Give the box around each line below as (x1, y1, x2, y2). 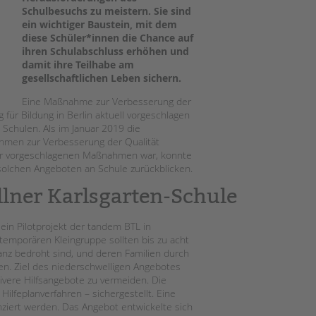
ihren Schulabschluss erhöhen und (22, 44, 189, 59)
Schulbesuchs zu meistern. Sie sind (22, 4, 191, 18)
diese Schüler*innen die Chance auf (22, 31, 193, 45)
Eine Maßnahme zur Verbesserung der (22, 95, 191, 109)
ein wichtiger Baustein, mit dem (22, 18, 177, 32)
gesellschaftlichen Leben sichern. (22, 71, 181, 85)
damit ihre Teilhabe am (22, 58, 134, 72)
